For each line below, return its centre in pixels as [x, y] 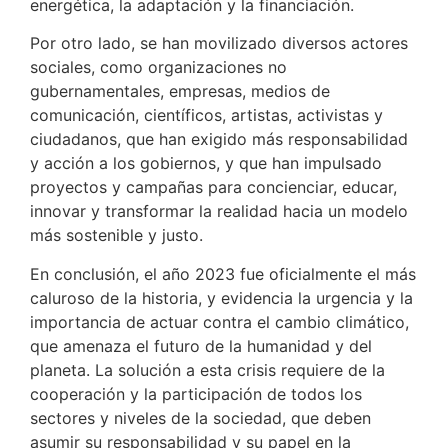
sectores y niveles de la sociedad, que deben [200, 417]
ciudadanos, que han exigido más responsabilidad [219, 139]
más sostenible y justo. [116, 235]
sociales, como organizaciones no [158, 67]
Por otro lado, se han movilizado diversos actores [219, 43]
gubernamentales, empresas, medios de [180, 91]
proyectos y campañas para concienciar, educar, [213, 187]
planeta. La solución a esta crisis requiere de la [207, 369]
